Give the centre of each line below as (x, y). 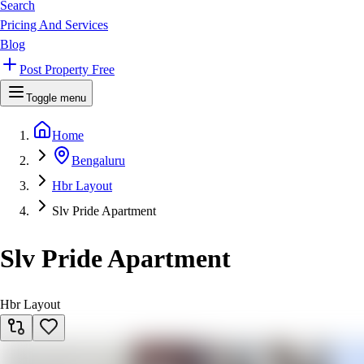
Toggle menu (56, 98)
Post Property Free (67, 70)
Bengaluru (98, 161)
